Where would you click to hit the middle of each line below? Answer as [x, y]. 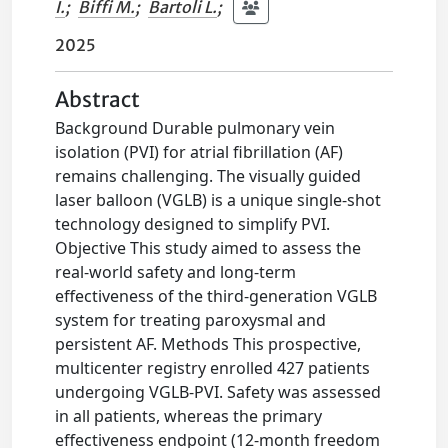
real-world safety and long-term [176, 272]
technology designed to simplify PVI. [193, 224]
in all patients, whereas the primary [189, 416]
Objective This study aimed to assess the [208, 248]
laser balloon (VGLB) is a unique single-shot [218, 200]
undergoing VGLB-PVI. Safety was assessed [218, 392]
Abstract [98, 100]
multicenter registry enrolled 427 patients [213, 368]
